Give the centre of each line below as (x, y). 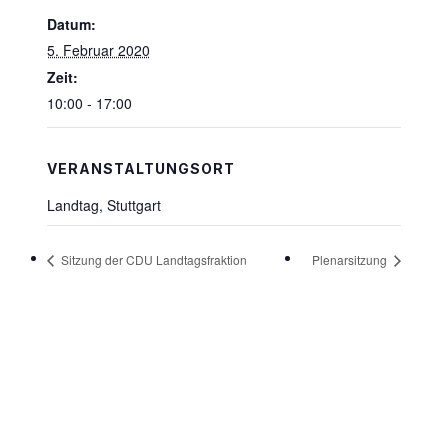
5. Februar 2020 (98, 50)
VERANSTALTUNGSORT (140, 168)
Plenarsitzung (351, 259)
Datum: (71, 24)
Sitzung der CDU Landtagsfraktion (152, 259)
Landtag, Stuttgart (103, 205)
